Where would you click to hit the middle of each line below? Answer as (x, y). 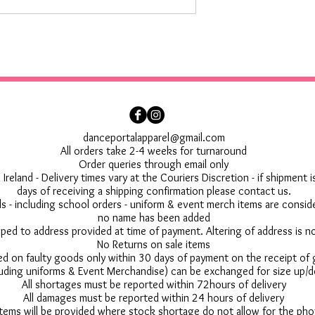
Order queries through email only (154, 165)
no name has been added (154, 218)
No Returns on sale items (154, 245)
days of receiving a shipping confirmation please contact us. (154, 191)
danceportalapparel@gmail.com (154, 138)
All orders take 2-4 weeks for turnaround (154, 151)
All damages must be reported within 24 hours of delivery (154, 298)
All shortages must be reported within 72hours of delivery (154, 285)
